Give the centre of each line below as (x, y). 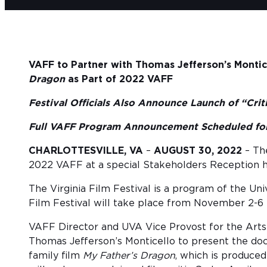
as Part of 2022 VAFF (119, 80)
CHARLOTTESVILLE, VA (86, 151)
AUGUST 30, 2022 (198, 151)
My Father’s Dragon (129, 256)
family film (56, 256)
